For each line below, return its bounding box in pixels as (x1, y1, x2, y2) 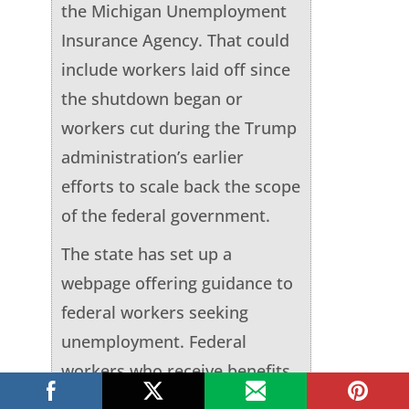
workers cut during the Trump (60, 116, 297, 139)
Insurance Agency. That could (60, 28, 289, 51)
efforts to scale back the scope (60, 174, 300, 197)
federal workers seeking (60, 300, 248, 323)
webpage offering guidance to (60, 271, 293, 294)
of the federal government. (60, 204, 270, 226)
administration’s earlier (60, 145, 244, 168)
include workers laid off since (60, 58, 290, 80)
